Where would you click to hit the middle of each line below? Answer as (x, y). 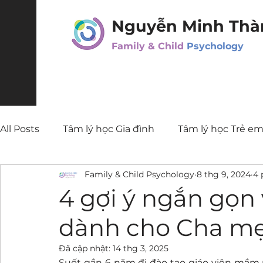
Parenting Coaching (71, 176)
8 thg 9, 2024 (224, 174)
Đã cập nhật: (86, 248)
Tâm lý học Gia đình (109, 129)
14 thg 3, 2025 (141, 248)
